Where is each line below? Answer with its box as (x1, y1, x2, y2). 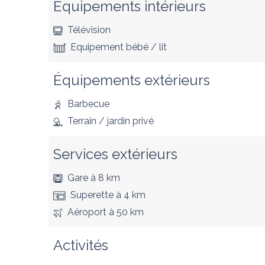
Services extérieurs (53, 145, 177, 163)
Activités (53, 236, 108, 254)
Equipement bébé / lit (70, 41, 167, 53)
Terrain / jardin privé (67, 115, 154, 127)
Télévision (67, 24, 111, 35)
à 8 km (88, 172, 120, 183)
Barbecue (67, 98, 109, 109)
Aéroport (67, 206, 106, 218)
